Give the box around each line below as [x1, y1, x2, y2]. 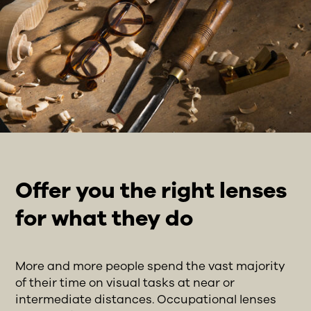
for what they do [15, 203, 194, 233]
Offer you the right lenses [15, 175, 287, 205]
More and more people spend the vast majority [15, 258, 286, 274]
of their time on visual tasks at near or [15, 274, 235, 291]
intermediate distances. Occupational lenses [15, 291, 277, 308]
